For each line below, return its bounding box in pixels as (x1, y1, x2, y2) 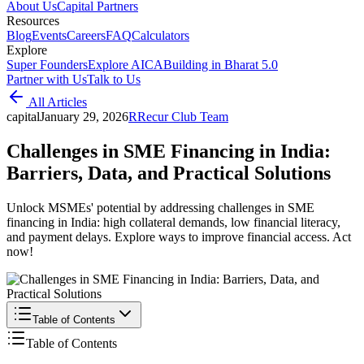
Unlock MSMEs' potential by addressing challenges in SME (6, 200, 314, 214)
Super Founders (6, 58, 88, 71)
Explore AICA (88, 58, 163, 71)
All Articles (26, 95, 87, 109)
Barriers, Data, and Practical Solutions (6, 162, 331, 184)
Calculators (132, 28, 189, 42)
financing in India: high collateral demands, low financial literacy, (6, 214, 340, 229)
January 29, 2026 (40, 110, 128, 123)
